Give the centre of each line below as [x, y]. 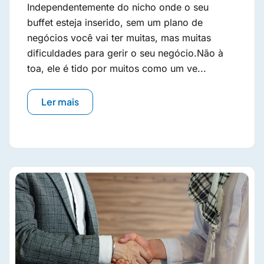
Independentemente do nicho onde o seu [118, 7]
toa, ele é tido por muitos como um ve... [117, 69]
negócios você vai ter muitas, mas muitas [119, 38]
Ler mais [60, 102]
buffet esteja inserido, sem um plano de [115, 23]
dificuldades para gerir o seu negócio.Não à [125, 53]
